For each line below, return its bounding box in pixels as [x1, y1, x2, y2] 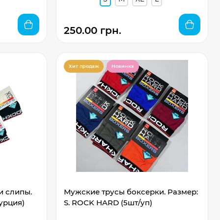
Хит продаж [68, 63, 99, 69]
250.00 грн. [63, 25, 121, 36]
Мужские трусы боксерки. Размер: [63, 187, 198, 196]
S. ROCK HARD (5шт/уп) [63, 198, 152, 207]
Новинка [111, 63, 134, 69]
